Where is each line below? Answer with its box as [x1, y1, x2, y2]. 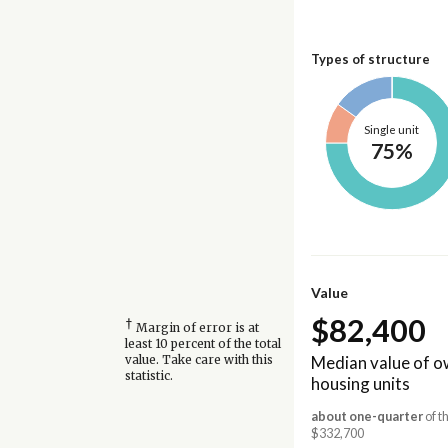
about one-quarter [310, 409, 423, 425]
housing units [310, 373, 410, 395]
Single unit [364, 123, 420, 137]
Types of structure [310, 51, 430, 68]
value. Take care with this [124, 352, 273, 367]
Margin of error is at [132, 320, 259, 335]
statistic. [124, 368, 173, 383]
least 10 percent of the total [124, 336, 281, 351]
